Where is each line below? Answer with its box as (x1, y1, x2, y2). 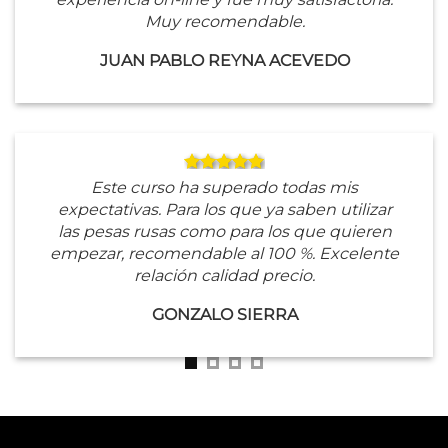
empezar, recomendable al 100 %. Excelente (50, 244, 399, 264)
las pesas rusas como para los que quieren (57, 222, 392, 242)
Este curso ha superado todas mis (91, 178, 358, 198)
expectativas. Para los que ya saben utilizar (57, 200, 392, 220)
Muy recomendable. (144, 12, 305, 32)
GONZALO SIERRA (151, 305, 298, 325)
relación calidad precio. (134, 266, 315, 286)
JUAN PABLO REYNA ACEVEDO (99, 51, 350, 71)
